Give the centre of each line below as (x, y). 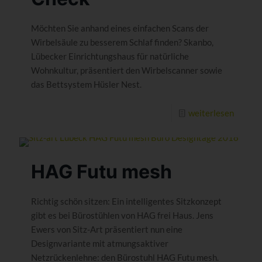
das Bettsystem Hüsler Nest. (86, 84)
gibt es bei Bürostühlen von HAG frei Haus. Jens (122, 215)
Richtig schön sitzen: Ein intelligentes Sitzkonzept (126, 201)
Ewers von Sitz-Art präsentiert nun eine (107, 229)
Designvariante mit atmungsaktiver (100, 243)
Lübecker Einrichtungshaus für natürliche (110, 56)
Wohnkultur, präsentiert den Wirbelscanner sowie (127, 70)
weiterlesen (211, 113)
